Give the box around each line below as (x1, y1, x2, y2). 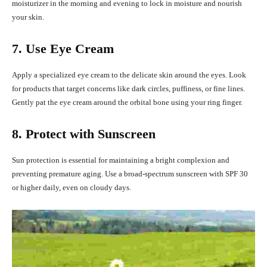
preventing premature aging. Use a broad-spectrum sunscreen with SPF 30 (12, 169, 248, 179)
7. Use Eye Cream (12, 41, 114, 57)
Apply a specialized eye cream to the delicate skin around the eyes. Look (12, 70, 246, 80)
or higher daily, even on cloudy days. (12, 183, 131, 193)
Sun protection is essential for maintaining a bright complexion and (12, 156, 229, 165)
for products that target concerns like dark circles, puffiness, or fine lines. (12, 84, 245, 94)
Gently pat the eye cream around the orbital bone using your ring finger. (12, 98, 243, 107)
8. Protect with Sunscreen (12, 126, 156, 142)
